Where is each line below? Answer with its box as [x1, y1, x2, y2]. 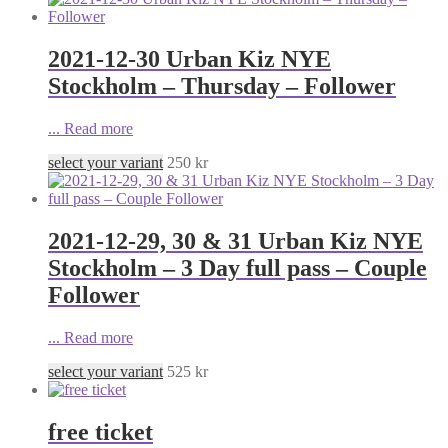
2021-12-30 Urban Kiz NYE [48, 46, 331, 73]
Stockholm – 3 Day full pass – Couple [48, 255, 427, 282]
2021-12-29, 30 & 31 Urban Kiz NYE [48, 228, 423, 255]
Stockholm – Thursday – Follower [48, 73, 396, 100]
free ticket [48, 418, 153, 445]
